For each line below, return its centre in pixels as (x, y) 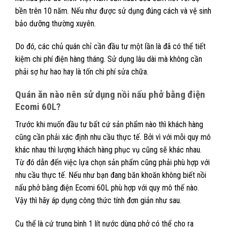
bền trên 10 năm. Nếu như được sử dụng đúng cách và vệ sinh (113, 11)
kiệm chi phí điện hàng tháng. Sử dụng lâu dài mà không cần (109, 59)
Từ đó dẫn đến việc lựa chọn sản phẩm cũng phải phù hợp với (112, 162)
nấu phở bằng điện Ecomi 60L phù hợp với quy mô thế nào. (107, 187)
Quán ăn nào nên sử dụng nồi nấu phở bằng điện (110, 95)
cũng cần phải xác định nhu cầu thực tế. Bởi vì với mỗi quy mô (113, 137)
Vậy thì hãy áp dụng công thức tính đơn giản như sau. (99, 200)
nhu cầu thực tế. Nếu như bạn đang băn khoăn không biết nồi (111, 175)
